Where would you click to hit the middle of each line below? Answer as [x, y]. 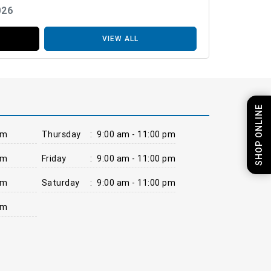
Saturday [60, 182]
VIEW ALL [120, 38]
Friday [54, 158]
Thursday [61, 134]
